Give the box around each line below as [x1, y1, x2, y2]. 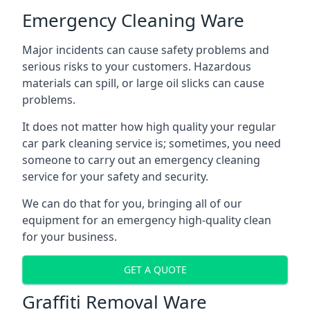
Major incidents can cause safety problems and [22, 42, 269, 57]
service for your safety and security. [22, 168, 208, 184]
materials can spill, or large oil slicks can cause [22, 75, 264, 91]
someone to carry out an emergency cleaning [22, 152, 260, 167]
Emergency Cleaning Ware [22, 7, 244, 33]
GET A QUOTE [123, 263, 187, 277]
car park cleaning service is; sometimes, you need [22, 135, 281, 151]
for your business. [22, 228, 117, 244]
